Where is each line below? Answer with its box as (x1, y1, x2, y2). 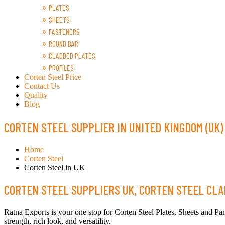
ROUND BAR (49, 39, 78, 48)
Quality (24, 91, 48, 99)
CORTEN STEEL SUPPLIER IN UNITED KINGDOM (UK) (4, 119, 223, 135)
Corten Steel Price (24, 73, 81, 81)
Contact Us (24, 82, 60, 90)
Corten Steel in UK (24, 163, 85, 172)
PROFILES (49, 63, 74, 72)
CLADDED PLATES (49, 51, 95, 60)
